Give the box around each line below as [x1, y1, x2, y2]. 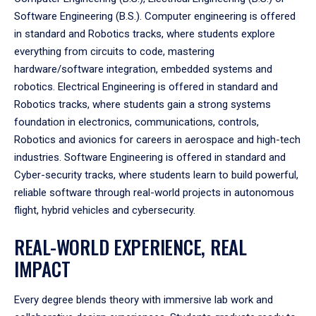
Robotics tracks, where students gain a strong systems [14, 98, 271, 111]
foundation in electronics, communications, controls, [14, 116, 259, 128]
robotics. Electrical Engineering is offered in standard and [14, 80, 278, 93]
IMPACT [14, 255, 71, 283]
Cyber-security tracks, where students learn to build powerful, [14, 169, 298, 181]
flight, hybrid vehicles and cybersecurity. [14, 204, 195, 217]
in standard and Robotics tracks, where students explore [14, 28, 275, 40]
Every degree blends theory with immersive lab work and [14, 293, 273, 306]
